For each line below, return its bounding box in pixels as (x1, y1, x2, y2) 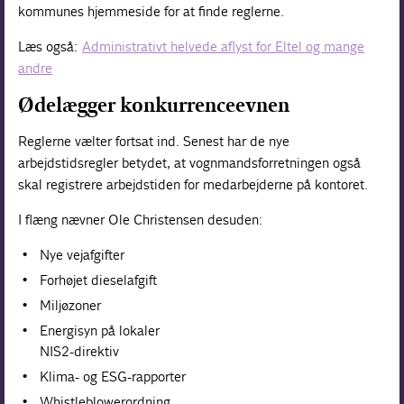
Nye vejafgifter (40, 245, 125, 263)
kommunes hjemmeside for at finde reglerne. (18, 2, 285, 20)
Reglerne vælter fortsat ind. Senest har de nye (18, 132, 290, 150)
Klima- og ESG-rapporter (40, 367, 187, 385)
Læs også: (18, 37, 82, 55)
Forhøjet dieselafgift (40, 271, 158, 289)
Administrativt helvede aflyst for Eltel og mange (82, 37, 365, 55)
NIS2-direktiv (40, 342, 120, 360)
